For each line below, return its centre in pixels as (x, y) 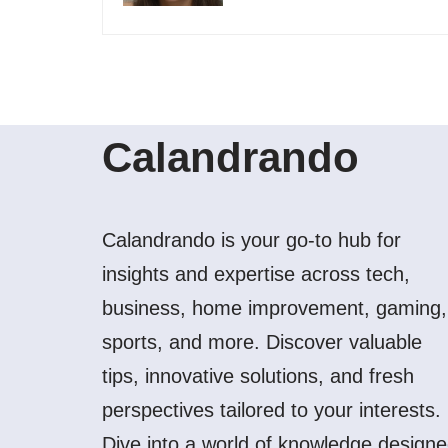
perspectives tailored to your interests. (271, 410)
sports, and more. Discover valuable (262, 342)
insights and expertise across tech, (256, 274)
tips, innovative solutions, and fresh (258, 376)
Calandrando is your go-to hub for (251, 240)
